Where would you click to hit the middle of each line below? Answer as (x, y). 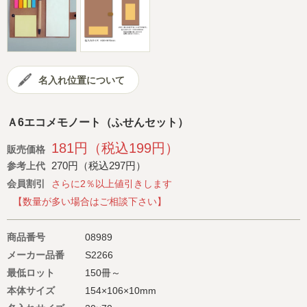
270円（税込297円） (99, 166)
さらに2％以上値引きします (112, 184)
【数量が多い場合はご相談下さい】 (90, 202)
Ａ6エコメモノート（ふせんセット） (98, 123)
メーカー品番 (36, 255)
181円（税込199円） (115, 148)
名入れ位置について (82, 81)
